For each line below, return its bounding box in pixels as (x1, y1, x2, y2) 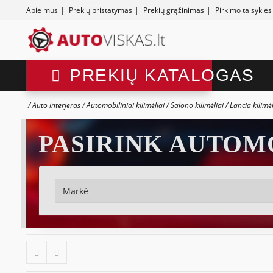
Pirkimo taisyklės (214, 5, 272, 15)
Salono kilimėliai (170, 100, 224, 111)
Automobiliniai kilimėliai (86, 100, 165, 111)
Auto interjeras (32, 100, 80, 111)
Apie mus (26, 5, 58, 15)
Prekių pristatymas (68, 5, 132, 15)
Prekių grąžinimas (143, 5, 204, 15)
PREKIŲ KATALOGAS (69, 66, 255, 85)
